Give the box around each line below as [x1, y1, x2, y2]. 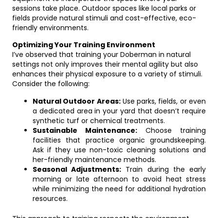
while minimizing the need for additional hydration [33, 184, 206, 194]
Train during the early [121, 164, 206, 174]
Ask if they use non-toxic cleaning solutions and [33, 145, 206, 155]
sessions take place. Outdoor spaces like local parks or [12, 3, 196, 13]
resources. [33, 194, 68, 203]
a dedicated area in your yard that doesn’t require [33, 106, 206, 116]
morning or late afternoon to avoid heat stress [33, 174, 206, 184]
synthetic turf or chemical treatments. [33, 116, 165, 126]
